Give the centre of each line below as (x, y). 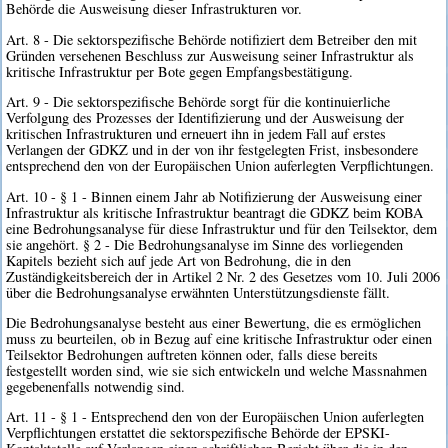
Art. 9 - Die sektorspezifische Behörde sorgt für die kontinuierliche (198, 102)
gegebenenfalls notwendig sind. (96, 386)
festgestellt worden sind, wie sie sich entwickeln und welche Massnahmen (217, 370)
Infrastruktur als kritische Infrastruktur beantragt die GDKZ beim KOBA (215, 212)
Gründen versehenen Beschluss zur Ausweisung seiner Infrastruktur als (210, 55)
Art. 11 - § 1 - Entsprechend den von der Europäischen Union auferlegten (215, 417)
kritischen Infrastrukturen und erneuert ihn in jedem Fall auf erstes (196, 134)
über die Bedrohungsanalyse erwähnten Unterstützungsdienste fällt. (198, 292)
